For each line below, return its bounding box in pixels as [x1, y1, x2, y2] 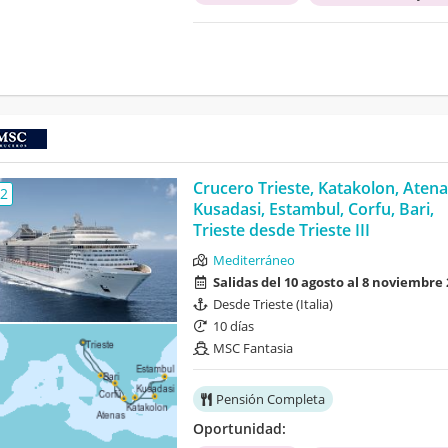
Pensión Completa [215, 390, 325, 409]
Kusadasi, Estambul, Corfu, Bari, [192, 198, 434, 221]
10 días [212, 317, 254, 336]
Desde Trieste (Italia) [212, 295, 333, 314]
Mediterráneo [212, 251, 295, 270]
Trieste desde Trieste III [192, 219, 370, 242]
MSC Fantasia [212, 339, 293, 358]
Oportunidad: [192, 419, 286, 439]
